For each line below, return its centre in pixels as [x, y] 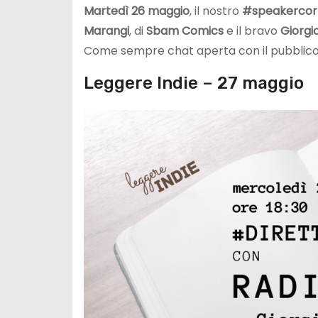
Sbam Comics [186, 31]
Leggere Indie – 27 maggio [194, 83]
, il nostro [216, 11]
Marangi [106, 31]
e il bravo [253, 31]
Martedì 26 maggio [137, 11]
